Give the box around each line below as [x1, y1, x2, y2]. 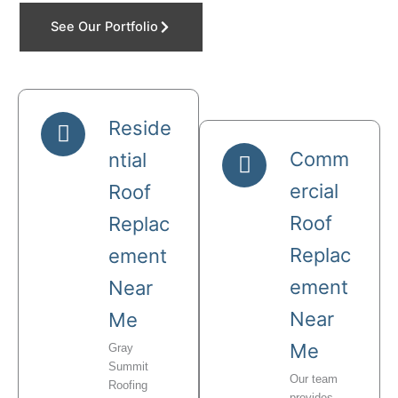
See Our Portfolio [51, 19, 158, 36]
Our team [290, 371, 338, 386]
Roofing [108, 378, 147, 392]
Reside [108, 115, 171, 139]
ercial [290, 179, 338, 203]
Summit [108, 359, 148, 373]
